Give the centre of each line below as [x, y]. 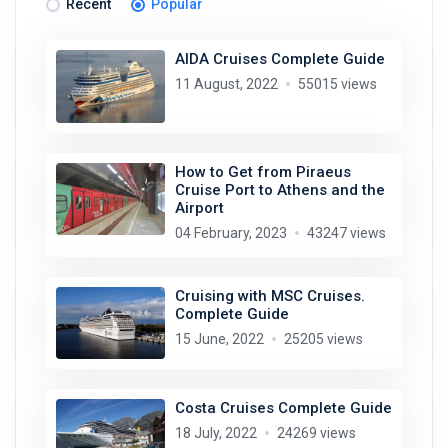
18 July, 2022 [215, 433]
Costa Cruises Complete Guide [283, 408]
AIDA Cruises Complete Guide [279, 59]
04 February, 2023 [230, 232]
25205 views [323, 338]
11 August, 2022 [226, 84]
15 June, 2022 [219, 338]
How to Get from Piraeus [262, 171]
